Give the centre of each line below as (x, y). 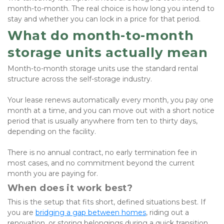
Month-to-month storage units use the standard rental (103, 69)
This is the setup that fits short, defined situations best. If (106, 202)
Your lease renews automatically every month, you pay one (110, 100)
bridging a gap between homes (91, 213)
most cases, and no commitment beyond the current (101, 163)
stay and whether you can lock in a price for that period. (104, 19)
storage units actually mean (108, 53)
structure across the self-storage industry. (81, 79)
